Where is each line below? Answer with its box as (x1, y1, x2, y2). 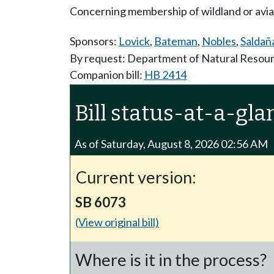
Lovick (119, 34, 150, 48)
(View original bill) (75, 215, 159, 229)
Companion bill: (70, 68, 144, 82)
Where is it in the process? (75, 249, 267, 270)
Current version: (75, 166, 196, 187)
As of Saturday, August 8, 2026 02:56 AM (75, 136, 268, 150)
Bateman (154, 34, 198, 48)
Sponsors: (70, 34, 119, 48)
